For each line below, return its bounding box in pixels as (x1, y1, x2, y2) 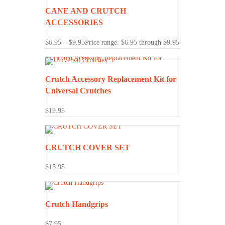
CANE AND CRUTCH (45, 6, 126, 16)
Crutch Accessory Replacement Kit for (45, 74, 176, 84)
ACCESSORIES (45, 18, 103, 28)
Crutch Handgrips (45, 199, 108, 209)
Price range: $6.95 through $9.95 (85, 38, 179, 46)
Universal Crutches (45, 86, 111, 96)
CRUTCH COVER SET (45, 142, 130, 152)
